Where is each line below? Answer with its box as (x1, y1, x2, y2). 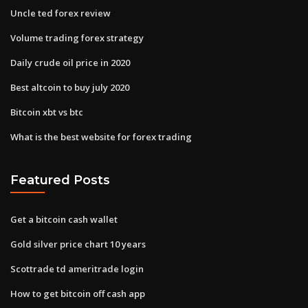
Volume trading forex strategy (10, 31, 144, 44)
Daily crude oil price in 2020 (10, 56, 130, 69)
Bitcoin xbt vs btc (10, 105, 83, 118)
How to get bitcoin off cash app (10, 287, 145, 300)
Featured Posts (10, 173, 110, 188)
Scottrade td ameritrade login (10, 262, 144, 275)
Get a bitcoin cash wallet (10, 212, 118, 225)
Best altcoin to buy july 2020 (10, 80, 129, 93)
